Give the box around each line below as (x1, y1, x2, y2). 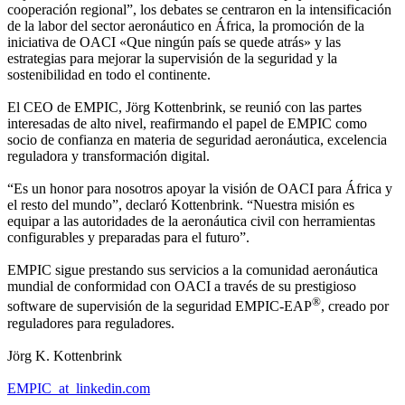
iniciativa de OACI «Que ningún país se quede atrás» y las (7, 34, 341, 51)
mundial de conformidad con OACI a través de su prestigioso (7, 278, 356, 295)
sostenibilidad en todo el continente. (7, 67, 211, 83)
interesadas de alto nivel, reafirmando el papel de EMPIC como (7, 116, 367, 132)
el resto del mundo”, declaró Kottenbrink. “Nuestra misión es (7, 197, 354, 213)
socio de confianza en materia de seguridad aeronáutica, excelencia (7, 132, 387, 148)
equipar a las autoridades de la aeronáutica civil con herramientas (7, 213, 375, 230)
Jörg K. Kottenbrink (7, 347, 122, 363)
